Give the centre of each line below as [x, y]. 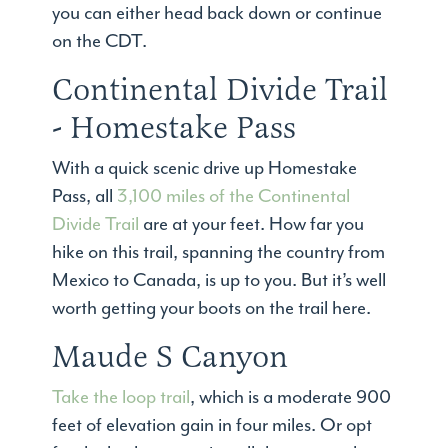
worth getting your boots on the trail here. [212, 309]
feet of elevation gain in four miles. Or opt [212, 426]
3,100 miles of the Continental [234, 197]
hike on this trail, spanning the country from [219, 253]
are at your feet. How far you [252, 225]
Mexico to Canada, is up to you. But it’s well [219, 281]
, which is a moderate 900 [291, 398]
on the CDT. [100, 42]
